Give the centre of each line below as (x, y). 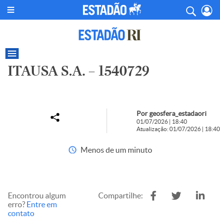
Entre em (42, 204)
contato (21, 213)
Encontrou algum (37, 195)
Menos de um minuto (116, 150)
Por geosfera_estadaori (172, 113)
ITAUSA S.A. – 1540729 (79, 71)
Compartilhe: (121, 195)
